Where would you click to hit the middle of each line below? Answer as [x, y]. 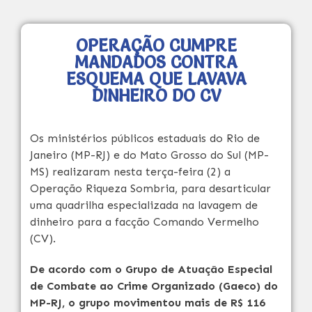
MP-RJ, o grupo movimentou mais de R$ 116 [148, 303]
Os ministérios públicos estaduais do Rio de [145, 138]
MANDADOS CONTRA [156, 62]
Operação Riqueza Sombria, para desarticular [150, 188]
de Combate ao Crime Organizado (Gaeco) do [154, 286]
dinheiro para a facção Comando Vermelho [145, 222]
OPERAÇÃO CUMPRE [156, 46]
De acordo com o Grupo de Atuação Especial [151, 269]
